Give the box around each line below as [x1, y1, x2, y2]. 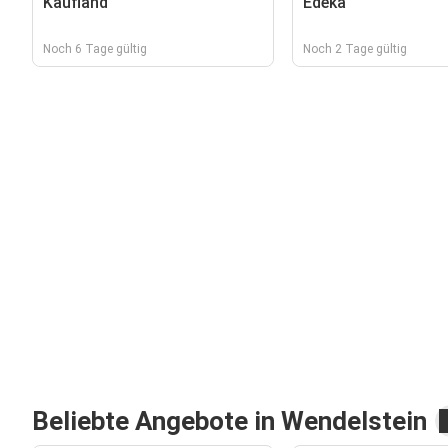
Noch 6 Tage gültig [43, 42, 147, 56]
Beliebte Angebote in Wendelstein [32, 405, 427, 436]
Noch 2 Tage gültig [302, 42, 407, 56]
